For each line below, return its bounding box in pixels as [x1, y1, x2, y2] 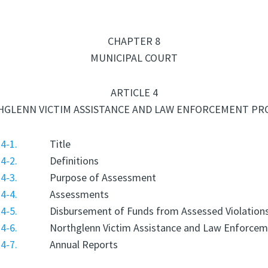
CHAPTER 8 [108, 34, 160, 48]
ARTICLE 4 [110, 86, 158, 99]
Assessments [49, 187, 109, 201]
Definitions [49, 154, 99, 167]
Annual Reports [49, 237, 118, 251]
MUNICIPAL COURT [90, 51, 178, 65]
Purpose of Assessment [49, 170, 156, 184]
